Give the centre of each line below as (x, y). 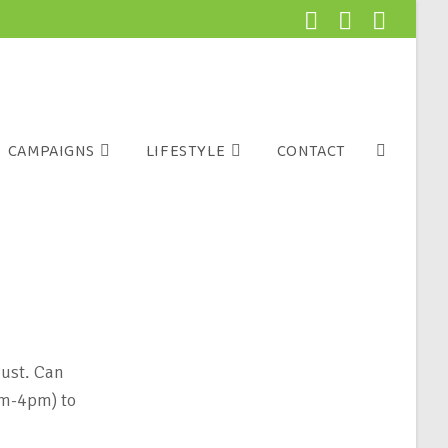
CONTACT (311, 151)
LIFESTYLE (185, 151)
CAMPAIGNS (51, 151)
